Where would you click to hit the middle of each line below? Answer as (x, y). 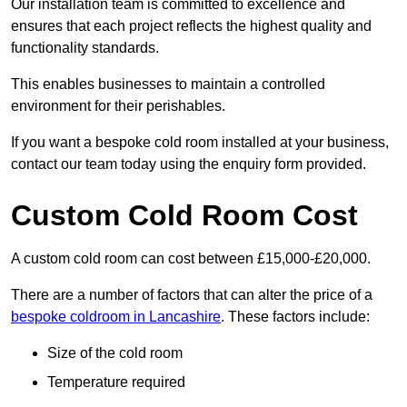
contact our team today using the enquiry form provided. (189, 164)
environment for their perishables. (118, 106)
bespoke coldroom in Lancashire (116, 317)
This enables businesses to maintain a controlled (168, 84)
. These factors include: (295, 317)
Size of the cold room (115, 353)
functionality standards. (85, 48)
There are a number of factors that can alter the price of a (192, 295)
